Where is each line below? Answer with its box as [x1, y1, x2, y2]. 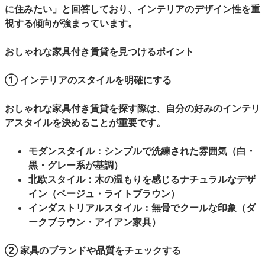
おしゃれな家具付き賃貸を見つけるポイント [5, 46, 194, 57]
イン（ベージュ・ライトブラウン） [28, 188, 180, 199]
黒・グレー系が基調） [28, 159, 123, 171]
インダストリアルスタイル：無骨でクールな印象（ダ [28, 202, 256, 214]
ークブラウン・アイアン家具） [28, 216, 161, 228]
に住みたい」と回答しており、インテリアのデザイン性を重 [5, 3, 260, 15]
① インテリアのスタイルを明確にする [5, 74, 172, 86]
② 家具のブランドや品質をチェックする [5, 244, 181, 256]
